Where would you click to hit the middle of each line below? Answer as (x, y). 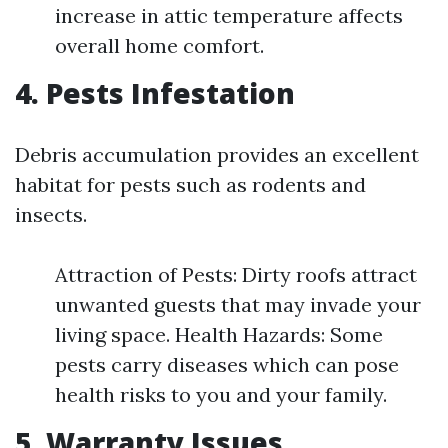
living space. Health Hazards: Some (219, 334)
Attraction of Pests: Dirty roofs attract (236, 274)
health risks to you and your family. (221, 394)
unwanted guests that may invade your (238, 304)
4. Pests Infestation (155, 93)
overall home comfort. (159, 45)
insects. (51, 214)
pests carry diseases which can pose (227, 364)
